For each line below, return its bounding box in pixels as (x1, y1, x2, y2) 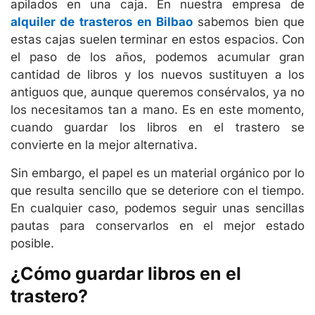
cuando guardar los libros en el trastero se (11, 120, 304, 135)
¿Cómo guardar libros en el (11, 263, 241, 285)
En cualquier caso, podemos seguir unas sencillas (11, 200, 304, 215)
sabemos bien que (193, 15, 305, 30)
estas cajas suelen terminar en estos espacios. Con (11, 32, 304, 47)
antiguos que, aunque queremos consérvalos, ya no (11, 85, 304, 100)
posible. (11, 236, 54, 250)
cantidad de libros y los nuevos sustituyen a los (11, 67, 304, 82)
